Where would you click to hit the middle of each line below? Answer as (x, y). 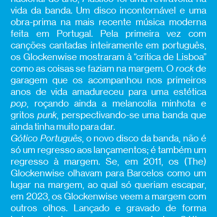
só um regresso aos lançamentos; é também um (108, 150)
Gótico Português (46, 139)
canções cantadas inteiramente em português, (108, 46)
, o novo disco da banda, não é (144, 139)
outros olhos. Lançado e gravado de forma (108, 208)
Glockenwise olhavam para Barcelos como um (108, 173)
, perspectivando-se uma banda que (132, 115)
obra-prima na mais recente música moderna (108, 22)
